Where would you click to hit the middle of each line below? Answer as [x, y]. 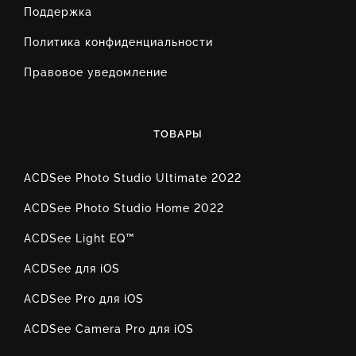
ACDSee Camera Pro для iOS [109, 329]
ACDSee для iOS [72, 269]
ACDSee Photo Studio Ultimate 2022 [133, 178]
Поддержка [58, 12]
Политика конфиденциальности [118, 42]
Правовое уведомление [96, 72]
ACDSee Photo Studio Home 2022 [124, 208]
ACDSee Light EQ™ [79, 238]
